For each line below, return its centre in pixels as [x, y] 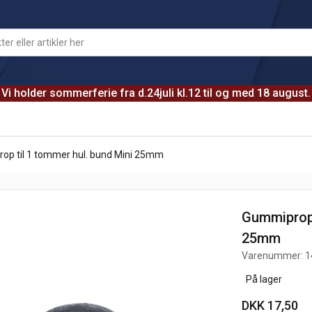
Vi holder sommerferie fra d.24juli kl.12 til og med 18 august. [156, 93]
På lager [262, 279]
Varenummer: [274, 256]
